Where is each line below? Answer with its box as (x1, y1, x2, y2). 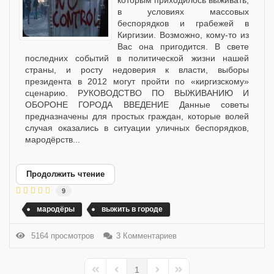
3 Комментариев (116, 231, 177, 240)
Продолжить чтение (26, 169, 105, 179)
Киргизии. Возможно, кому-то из (117, 30, 249, 40)
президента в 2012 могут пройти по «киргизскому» (25, 76, 249, 87)
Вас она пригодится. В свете (117, 42, 249, 52)
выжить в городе (102, 205, 163, 214)
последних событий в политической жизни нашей (25, 53, 249, 64)
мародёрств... (25, 135, 80, 145)
